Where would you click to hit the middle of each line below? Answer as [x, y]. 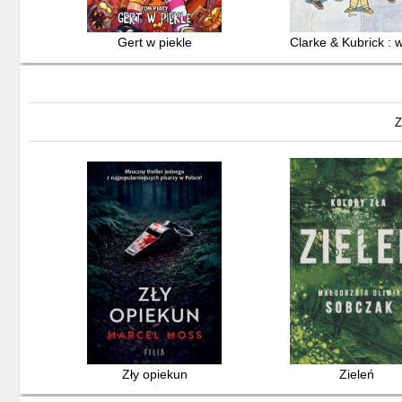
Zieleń [357, 374]
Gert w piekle [154, 43]
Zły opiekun [154, 374]
